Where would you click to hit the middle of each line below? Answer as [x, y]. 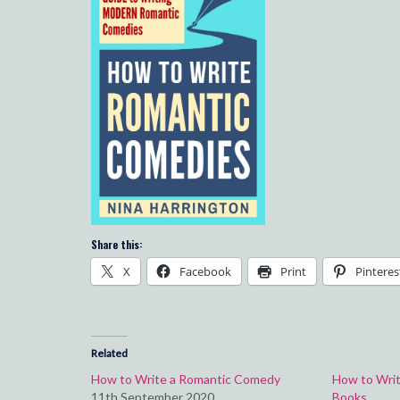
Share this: [117, 244]
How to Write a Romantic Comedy [186, 379]
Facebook [205, 271]
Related [109, 353]
